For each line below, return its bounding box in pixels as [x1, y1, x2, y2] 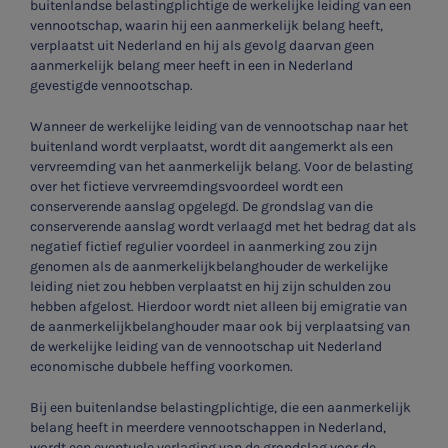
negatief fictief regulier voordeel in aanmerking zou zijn [30, 237, 377, 255]
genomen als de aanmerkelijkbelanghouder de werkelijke [30, 257, 388, 275]
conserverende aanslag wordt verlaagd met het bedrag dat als [30, 217, 416, 235]
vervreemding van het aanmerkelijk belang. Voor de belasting [30, 157, 413, 175]
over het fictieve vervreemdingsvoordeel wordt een [30, 177, 343, 195]
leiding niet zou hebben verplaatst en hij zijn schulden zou [30, 277, 391, 295]
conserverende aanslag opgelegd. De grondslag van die [30, 197, 373, 215]
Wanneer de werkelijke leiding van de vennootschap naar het [30, 117, 408, 135]
